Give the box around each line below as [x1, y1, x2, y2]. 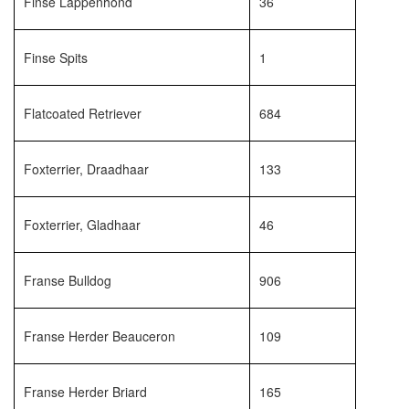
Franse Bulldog [24, 271, 111, 289]
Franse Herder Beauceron [24, 327, 175, 345]
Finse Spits [24, 48, 88, 67]
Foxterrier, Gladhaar [24, 215, 141, 234]
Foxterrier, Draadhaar [24, 160, 149, 178]
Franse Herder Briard [24, 383, 147, 401]
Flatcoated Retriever [24, 104, 142, 122]
